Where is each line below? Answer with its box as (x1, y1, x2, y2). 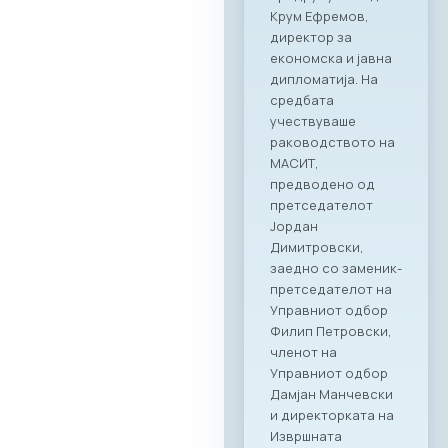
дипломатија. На (270, 70, 378, 89)
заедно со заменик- (270, 259, 402, 278)
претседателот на (270, 280, 392, 299)
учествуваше (270, 112, 356, 131)
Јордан (270, 217, 318, 236)
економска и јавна (270, 49, 392, 68)
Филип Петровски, (270, 322, 392, 341)
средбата (270, 91, 334, 110)
